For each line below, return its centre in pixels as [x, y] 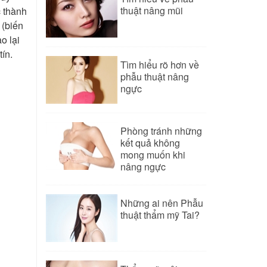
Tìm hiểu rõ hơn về [160, 65]
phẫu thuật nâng [155, 77]
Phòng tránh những [161, 131]
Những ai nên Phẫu [162, 203]
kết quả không [150, 143]
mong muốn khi [153, 155]
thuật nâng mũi [152, 10]
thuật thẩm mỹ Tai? [160, 215]
